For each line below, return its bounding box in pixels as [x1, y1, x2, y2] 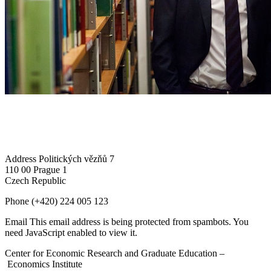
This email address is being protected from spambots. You [30, 216, 249, 227]
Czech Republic [5, 175, 66, 186]
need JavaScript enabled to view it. [5, 227, 137, 238]
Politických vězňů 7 [39, 153, 114, 164]
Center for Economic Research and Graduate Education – [5, 247, 224, 258]
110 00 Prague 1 [5, 164, 67, 175]
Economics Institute [5, 258, 82, 269]
